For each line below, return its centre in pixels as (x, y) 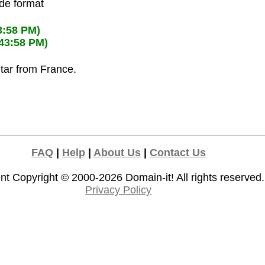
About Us (117, 153)
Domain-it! (150, 178)
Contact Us (177, 153)
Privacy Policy (119, 190)
